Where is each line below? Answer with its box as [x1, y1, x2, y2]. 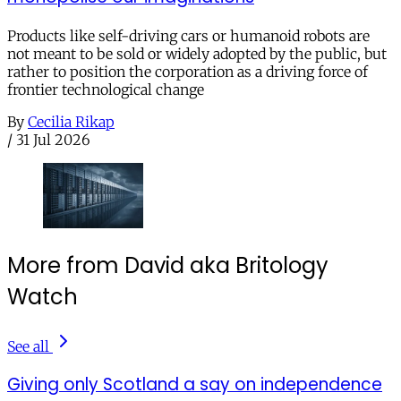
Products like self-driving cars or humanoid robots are [7, 27, 370, 46]
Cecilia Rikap [28, 113, 115, 132]
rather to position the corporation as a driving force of [7, 63, 368, 81]
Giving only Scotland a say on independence [7, 372, 382, 397]
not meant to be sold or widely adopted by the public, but [7, 45, 387, 64]
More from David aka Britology [7, 250, 328, 280]
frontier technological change [7, 81, 204, 99]
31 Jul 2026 [16, 131, 90, 149]
